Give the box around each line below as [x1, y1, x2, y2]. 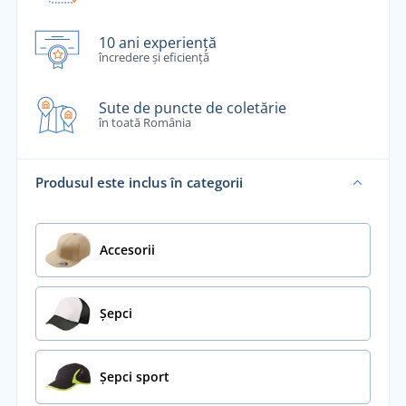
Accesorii [99, 241, 155, 259]
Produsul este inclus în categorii [34, 173, 243, 192]
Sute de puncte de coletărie [98, 98, 286, 119]
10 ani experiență [98, 32, 217, 53]
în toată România [98, 114, 191, 131]
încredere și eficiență [98, 48, 209, 65]
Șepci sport [99, 368, 169, 386]
